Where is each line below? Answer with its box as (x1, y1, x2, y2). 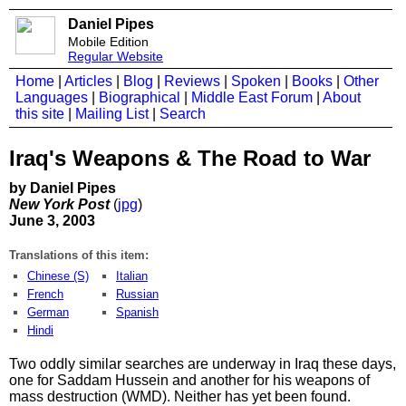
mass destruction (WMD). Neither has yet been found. (9, 388, 351, 404)
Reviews (164, 73, 220, 89)
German (27, 304, 69, 319)
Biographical (99, 90, 180, 105)
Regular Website (68, 49, 163, 63)
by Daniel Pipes (9, 179, 116, 196)
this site (15, 106, 64, 121)
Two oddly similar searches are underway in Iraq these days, (9, 355, 396, 372)
